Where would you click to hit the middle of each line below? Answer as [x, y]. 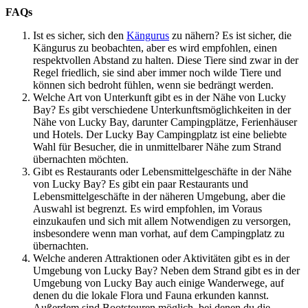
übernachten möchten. [81, 159]
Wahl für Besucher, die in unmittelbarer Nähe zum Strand [157, 146]
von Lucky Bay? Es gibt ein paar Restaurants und [141, 184]
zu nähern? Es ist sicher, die [230, 35]
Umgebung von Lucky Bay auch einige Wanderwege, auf [158, 283]
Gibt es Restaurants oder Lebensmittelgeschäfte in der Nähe [162, 171]
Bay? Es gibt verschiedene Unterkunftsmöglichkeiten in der [162, 109]
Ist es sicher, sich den [80, 35]
